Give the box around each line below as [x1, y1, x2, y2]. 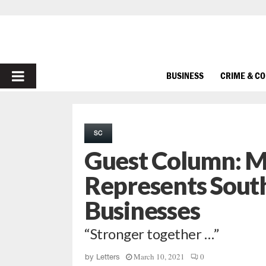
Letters [96, 252, 120, 261]
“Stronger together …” [84, 225, 219, 242]
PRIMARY [11, 66, 74, 85]
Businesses [84, 195, 200, 225]
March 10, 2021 [134, 251, 185, 262]
